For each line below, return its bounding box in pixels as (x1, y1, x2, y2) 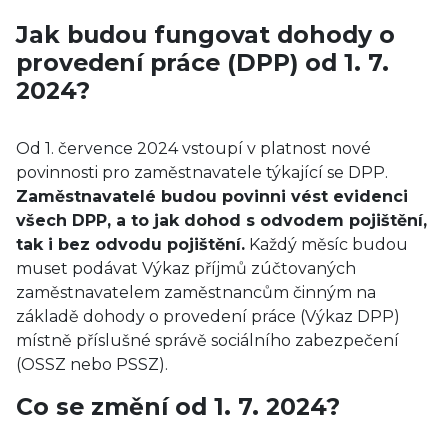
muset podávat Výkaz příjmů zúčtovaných (16, 259, 356, 278)
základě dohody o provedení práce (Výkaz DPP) (16, 307, 400, 326)
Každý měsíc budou (245, 235, 408, 254)
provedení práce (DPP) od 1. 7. (16, 48, 389, 77)
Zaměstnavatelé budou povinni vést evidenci (16, 187, 408, 206)
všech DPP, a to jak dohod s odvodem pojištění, (16, 211, 427, 230)
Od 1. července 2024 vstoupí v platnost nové (16, 139, 371, 158)
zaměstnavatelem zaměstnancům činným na (16, 283, 376, 302)
